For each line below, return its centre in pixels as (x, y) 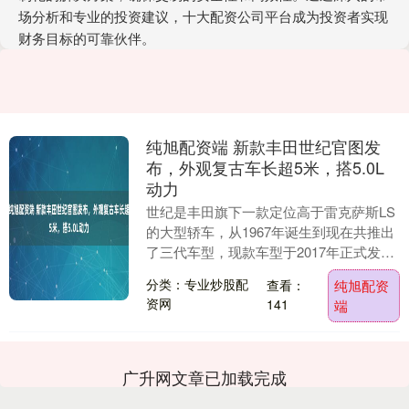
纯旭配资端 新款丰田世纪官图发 (263, 146)
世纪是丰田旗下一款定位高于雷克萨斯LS (270, 211)
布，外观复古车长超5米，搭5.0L (265, 167)
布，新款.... (180, 292)
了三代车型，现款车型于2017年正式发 (263, 252)
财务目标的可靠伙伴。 (87, 38)
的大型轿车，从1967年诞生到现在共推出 (270, 231)
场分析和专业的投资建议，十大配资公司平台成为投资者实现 (203, 16)
